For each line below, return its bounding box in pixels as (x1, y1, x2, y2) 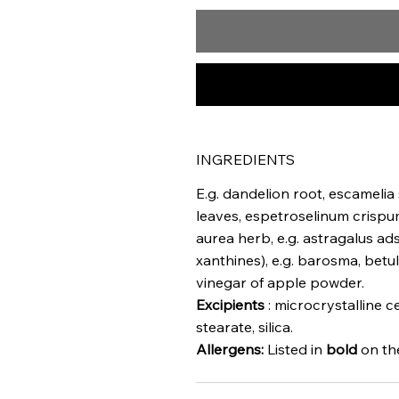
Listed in (264, 340, 327, 359)
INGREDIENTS (196, 151, 296, 169)
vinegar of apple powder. (196, 273, 365, 292)
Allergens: (196, 340, 265, 359)
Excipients (196, 296, 265, 314)
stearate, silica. (196, 318, 294, 337)
